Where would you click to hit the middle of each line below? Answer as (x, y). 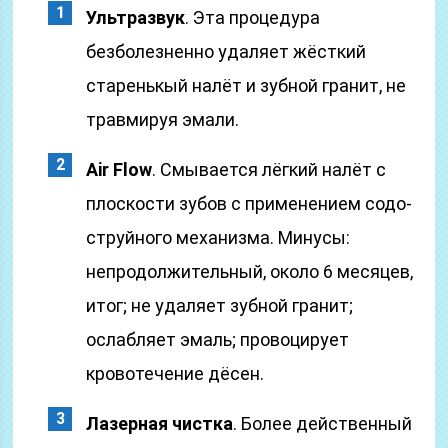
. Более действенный (323, 423)
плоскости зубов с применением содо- (249, 203)
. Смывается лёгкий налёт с (269, 169)
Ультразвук (136, 17)
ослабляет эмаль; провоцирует (218, 339)
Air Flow (119, 169)
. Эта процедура (253, 17)
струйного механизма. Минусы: (218, 237)
